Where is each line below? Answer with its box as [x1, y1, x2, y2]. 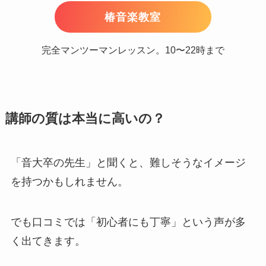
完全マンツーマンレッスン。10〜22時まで [42, 45, 224, 56]
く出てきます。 [10, 235, 85, 248]
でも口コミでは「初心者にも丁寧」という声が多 [10, 216, 246, 229]
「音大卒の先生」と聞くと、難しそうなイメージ [10, 157, 246, 169]
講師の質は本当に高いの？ [5, 112, 165, 126]
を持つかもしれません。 [10, 176, 128, 188]
